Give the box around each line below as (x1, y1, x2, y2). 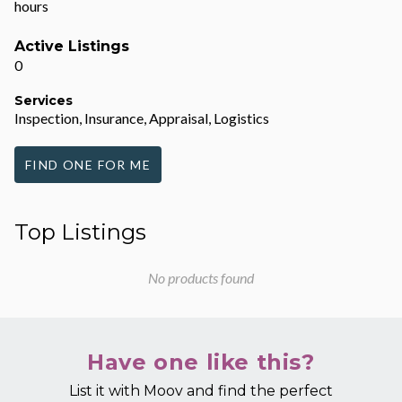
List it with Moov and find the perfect (69, 382, 333, 399)
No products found (148, 269, 254, 286)
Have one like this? (87, 349, 315, 375)
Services (14, 92, 73, 109)
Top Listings (14, 219, 146, 245)
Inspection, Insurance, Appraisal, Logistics (14, 109, 269, 127)
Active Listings (14, 38, 129, 55)
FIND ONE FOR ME (25, 157, 151, 172)
